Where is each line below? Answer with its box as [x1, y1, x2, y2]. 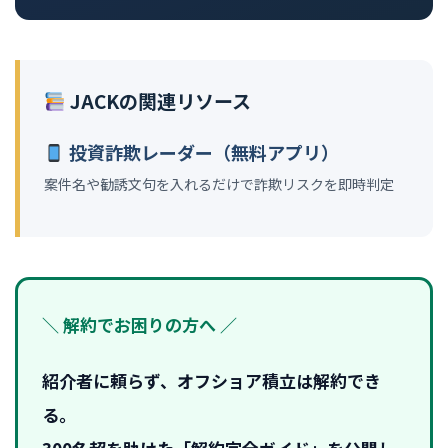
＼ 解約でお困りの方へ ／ [42, 312, 237, 338]
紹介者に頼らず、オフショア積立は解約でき [42, 368, 381, 394]
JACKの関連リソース [65, 87, 251, 115]
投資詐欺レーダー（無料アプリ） [64, 138, 339, 165]
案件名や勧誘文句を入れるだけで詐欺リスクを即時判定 [44, 173, 394, 194]
